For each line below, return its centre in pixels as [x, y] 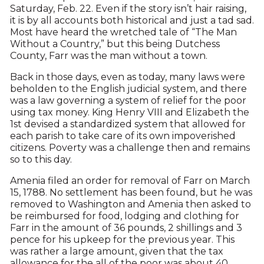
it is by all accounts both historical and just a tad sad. [132, 21]
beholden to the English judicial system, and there [128, 89]
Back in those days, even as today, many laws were [127, 77]
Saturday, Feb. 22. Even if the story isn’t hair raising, [128, 9]
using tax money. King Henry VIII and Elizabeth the [129, 113]
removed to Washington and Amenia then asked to [130, 204]
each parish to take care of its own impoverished [123, 136]
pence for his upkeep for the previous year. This [122, 240]
